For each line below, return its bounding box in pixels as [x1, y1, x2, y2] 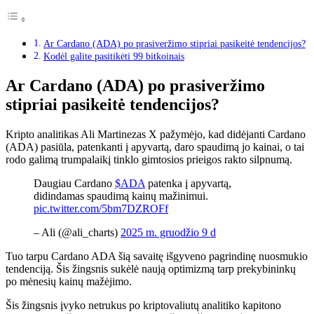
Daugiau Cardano [34, 177, 115, 189]
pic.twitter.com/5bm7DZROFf [34, 203, 168, 214]
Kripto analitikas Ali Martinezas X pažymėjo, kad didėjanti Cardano [6, 128, 306, 140]
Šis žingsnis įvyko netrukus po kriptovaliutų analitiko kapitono [6, 299, 281, 311]
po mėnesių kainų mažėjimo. [6, 275, 132, 287]
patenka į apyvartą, [145, 177, 231, 189]
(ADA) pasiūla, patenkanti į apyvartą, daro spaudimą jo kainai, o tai [6, 141, 304, 153]
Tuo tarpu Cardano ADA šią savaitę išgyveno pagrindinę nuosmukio [6, 250, 308, 262]
